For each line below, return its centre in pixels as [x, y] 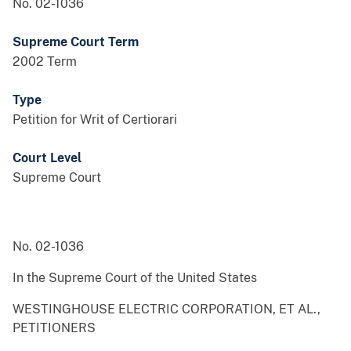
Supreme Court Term [76, 42]
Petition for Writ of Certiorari [95, 120]
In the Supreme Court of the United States [135, 278]
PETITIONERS [54, 328]
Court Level [47, 158]
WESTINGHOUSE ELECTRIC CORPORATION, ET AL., [166, 309]
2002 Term [45, 62]
